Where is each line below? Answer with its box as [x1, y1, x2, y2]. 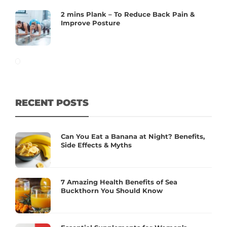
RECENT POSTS [15, 97, 89, 109]
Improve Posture [61, 19, 120, 27]
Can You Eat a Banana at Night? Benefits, [61, 132, 205, 141]
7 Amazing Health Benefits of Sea [61, 178, 177, 186]
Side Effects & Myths [61, 141, 132, 149]
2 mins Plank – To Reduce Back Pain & [61, 10, 195, 19]
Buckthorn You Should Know [61, 186, 163, 195]
